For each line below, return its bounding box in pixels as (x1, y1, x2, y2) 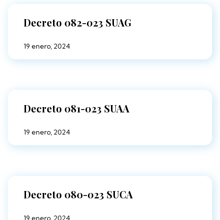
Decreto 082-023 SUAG (24, 16, 132, 29)
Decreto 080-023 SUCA (24, 188, 133, 201)
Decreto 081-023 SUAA (24, 102, 129, 115)
